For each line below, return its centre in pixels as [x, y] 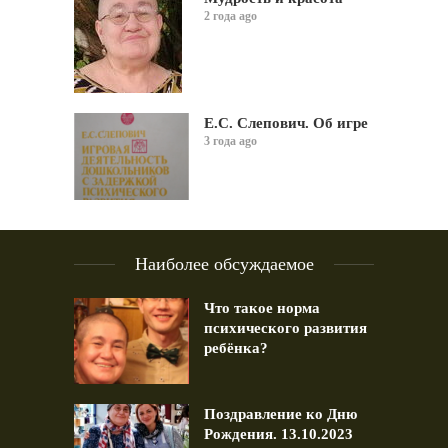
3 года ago [230, 141]
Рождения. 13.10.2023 [278, 433]
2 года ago [230, 16]
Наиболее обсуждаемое [224, 263]
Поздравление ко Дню [280, 413]
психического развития [285, 327]
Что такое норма [262, 307]
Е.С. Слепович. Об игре [286, 123]
